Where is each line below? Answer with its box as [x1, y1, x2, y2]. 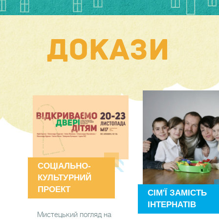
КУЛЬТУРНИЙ [37, 173, 91, 182]
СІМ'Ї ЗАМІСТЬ [148, 188, 207, 197]
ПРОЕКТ [37, 184, 70, 194]
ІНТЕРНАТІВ [148, 200, 197, 209]
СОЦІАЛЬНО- [37, 161, 91, 171]
